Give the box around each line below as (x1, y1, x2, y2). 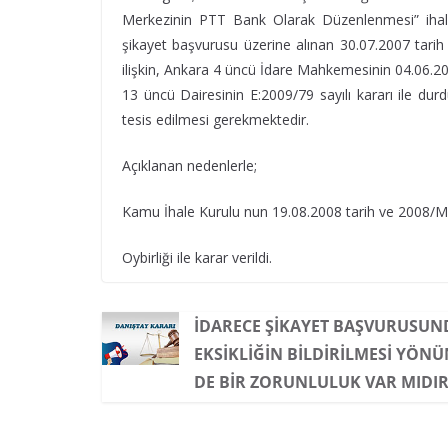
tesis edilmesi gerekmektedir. (122, 110, 309, 129)
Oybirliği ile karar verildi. (122, 248, 272, 267)
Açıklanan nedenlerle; (122, 156, 257, 175)
